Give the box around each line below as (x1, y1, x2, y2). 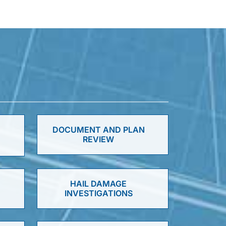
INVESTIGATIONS (64, 188, 133, 198)
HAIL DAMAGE (70, 179, 127, 189)
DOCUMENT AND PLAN (52, 125, 145, 135)
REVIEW (83, 134, 115, 144)
